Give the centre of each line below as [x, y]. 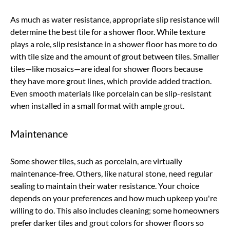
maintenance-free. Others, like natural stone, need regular [111, 173]
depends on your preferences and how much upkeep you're [114, 198]
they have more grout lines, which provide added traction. [111, 81]
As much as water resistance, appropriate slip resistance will [115, 19]
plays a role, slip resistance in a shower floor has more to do [114, 44]
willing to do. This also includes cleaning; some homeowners [115, 210]
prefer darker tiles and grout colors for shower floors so [107, 222]
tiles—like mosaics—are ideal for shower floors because [107, 68]
